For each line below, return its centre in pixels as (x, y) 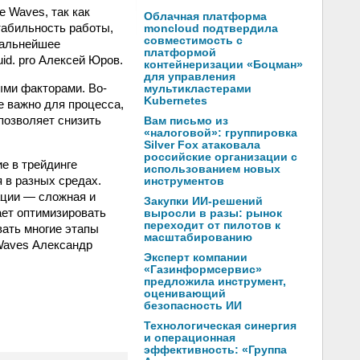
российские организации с (221, 157)
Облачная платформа (205, 16)
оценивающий (185, 294)
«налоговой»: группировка (221, 133)
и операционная (190, 338)
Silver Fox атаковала (202, 145)
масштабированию (198, 237)
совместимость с (193, 41)
